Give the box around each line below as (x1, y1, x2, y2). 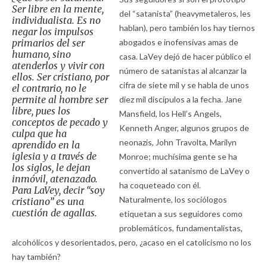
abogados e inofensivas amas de (119, 36, 238, 47)
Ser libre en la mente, (12, 2, 104, 15)
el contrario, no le (12, 82, 86, 94)
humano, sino (12, 48, 71, 60)
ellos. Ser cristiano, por (12, 70, 109, 83)
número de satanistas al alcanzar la (119, 65, 247, 76)
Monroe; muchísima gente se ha (119, 151, 237, 162)
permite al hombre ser (12, 93, 108, 105)
